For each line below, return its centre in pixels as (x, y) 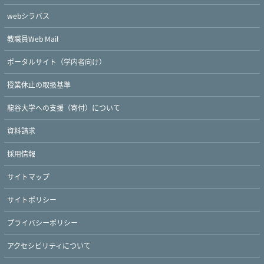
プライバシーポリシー (42, 222)
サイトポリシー (32, 199)
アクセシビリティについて (49, 245)
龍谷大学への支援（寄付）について (64, 107)
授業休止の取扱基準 (39, 84)
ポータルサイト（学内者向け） (57, 61)
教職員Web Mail (33, 38)
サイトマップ (28, 176)
